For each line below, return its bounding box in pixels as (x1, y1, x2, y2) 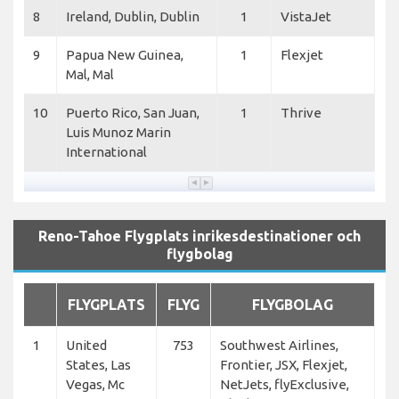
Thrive (281, 105, 322, 121)
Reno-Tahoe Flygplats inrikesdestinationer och (38, 228, 361, 245)
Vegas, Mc (66, 377, 125, 393)
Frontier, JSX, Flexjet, (220, 357, 347, 373)
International (66, 144, 147, 160)
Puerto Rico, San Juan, (66, 105, 199, 121)
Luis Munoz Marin (66, 125, 171, 141)
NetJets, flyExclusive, (220, 377, 349, 393)
